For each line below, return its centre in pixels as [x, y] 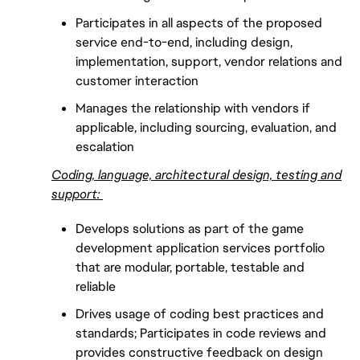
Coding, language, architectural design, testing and [196, 174]
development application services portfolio [200, 247]
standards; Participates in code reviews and [201, 333]
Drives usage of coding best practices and [200, 314]
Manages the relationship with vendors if [193, 108]
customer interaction [137, 80]
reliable [96, 286]
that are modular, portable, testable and [190, 267]
